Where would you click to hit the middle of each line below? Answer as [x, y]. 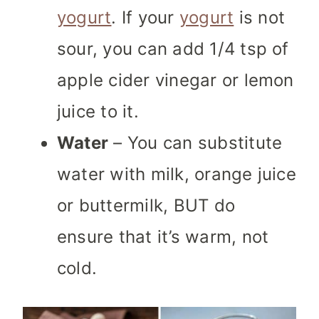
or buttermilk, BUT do [146, 206]
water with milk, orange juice [177, 174]
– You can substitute [195, 143]
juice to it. [98, 112]
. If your [145, 18]
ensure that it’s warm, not [163, 237]
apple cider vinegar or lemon [176, 80]
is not [259, 18]
